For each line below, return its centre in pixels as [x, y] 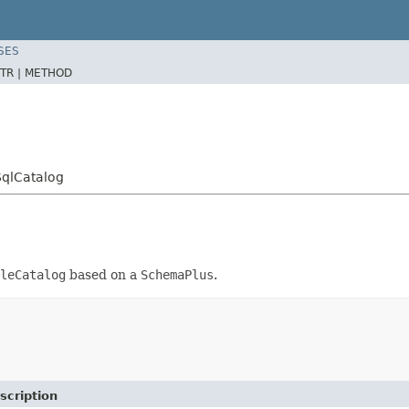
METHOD [48, 73]
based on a [103, 274]
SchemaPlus [177, 274]
